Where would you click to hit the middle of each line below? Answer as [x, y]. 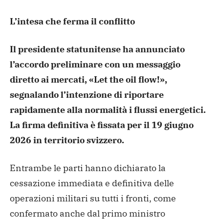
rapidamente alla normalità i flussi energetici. [108, 109]
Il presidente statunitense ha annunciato [97, 49]
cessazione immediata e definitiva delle [92, 183]
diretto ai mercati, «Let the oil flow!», [88, 79]
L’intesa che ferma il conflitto [72, 21]
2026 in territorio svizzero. [67, 140]
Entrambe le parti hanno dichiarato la [88, 168]
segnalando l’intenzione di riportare [87, 94]
